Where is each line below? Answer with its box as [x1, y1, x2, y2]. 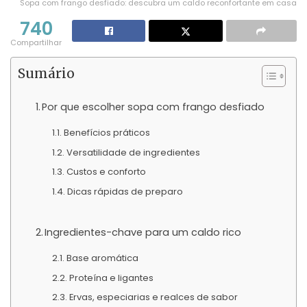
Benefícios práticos [63, 126, 150, 140]
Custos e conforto [66, 165, 146, 179]
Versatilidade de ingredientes [66, 145, 200, 159]
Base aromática [66, 251, 138, 265]
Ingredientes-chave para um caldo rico [45, 225, 242, 239]
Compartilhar [10, 37, 62, 49]
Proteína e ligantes [69, 271, 153, 284]
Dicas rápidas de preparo [66, 184, 183, 198]
